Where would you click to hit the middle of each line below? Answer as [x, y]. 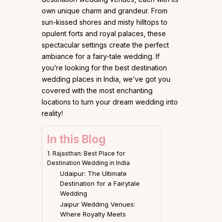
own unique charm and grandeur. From [105, 11]
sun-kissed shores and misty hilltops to [105, 22]
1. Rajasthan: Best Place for [86, 154]
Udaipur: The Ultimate [93, 174]
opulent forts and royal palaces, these [104, 34]
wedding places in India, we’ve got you [106, 79]
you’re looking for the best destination [104, 68]
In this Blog [76, 139]
